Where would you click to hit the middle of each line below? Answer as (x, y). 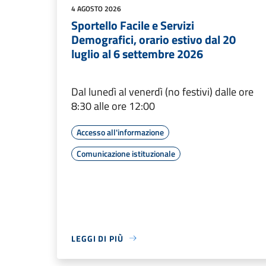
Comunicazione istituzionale (126, 153)
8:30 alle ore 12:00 (113, 106)
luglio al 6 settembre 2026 (137, 53)
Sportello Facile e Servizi (133, 25)
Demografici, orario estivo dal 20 (153, 39)
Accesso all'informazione (120, 132)
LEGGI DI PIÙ (97, 238)
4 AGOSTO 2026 (96, 8)
